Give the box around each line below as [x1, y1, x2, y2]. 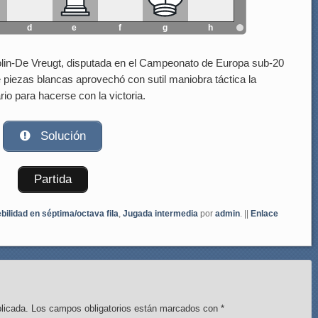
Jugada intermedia [123, 209, 198, 219]
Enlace [251, 209, 278, 219]
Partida [33, 172, 72, 187]
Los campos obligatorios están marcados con [31, 303, 221, 314]
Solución [37, 129, 87, 143]
